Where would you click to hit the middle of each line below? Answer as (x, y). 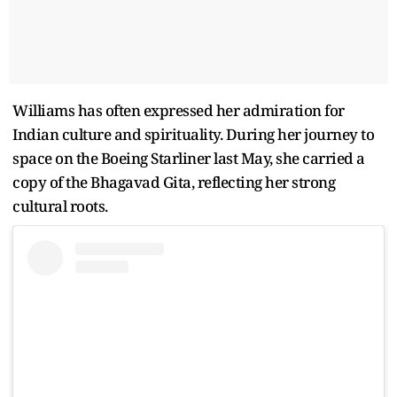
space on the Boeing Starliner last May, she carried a (189, 158)
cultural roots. (63, 206)
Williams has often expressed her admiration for (179, 110)
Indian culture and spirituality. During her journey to (193, 134)
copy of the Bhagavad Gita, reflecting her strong (174, 182)
